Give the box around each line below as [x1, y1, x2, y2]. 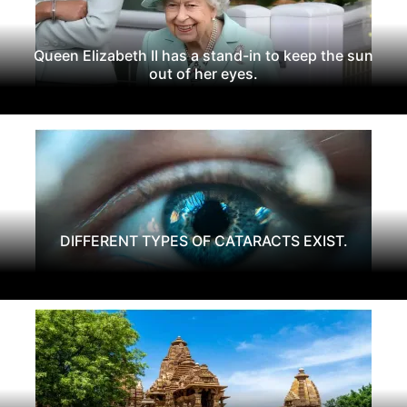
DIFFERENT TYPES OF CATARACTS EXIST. [59, 231, 348, 250]
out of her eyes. [149, 64, 258, 83]
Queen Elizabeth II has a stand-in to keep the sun [34, 45, 373, 65]
